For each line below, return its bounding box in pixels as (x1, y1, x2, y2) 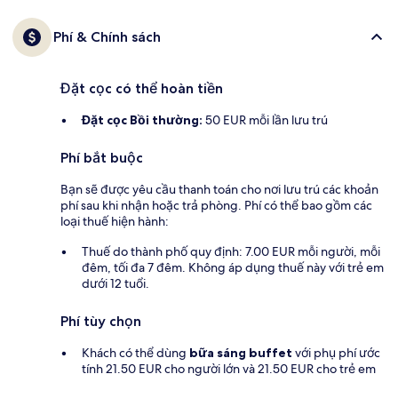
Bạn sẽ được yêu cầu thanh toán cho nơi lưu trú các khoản (60, 181, 378, 198)
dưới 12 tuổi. (82, 275, 149, 292)
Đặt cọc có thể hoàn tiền (60, 80, 223, 98)
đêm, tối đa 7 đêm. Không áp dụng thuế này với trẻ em (82, 259, 384, 276)
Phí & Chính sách (53, 28, 161, 46)
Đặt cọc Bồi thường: (82, 112, 203, 129)
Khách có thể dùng (82, 345, 189, 362)
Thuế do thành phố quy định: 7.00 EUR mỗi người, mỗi (82, 243, 380, 260)
